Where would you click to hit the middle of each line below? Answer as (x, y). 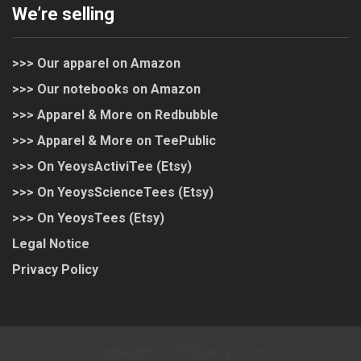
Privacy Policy (55, 270)
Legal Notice (51, 244)
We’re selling (63, 15)
